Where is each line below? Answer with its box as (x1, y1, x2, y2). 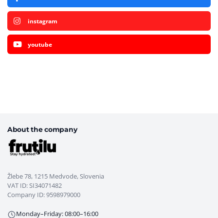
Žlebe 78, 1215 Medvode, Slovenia (7, 172, 104, 181)
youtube (28, 40, 52, 49)
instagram (28, 17, 57, 25)
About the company (7, 125, 77, 134)
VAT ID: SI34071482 (7, 181, 62, 190)
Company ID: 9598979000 (7, 190, 80, 200)
